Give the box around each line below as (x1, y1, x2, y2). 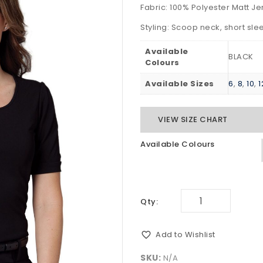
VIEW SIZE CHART (158, 114, 228, 126)
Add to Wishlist (156, 228, 215, 240)
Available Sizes (145, 78, 214, 89)
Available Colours (140, 139, 215, 150)
